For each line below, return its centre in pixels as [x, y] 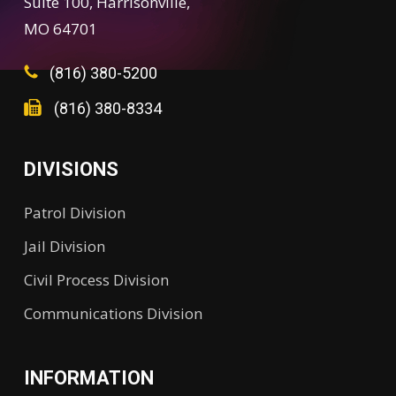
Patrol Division [74, 213]
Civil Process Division [96, 280]
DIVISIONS [71, 169]
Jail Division [64, 246]
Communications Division [113, 313]
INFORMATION [88, 378]
